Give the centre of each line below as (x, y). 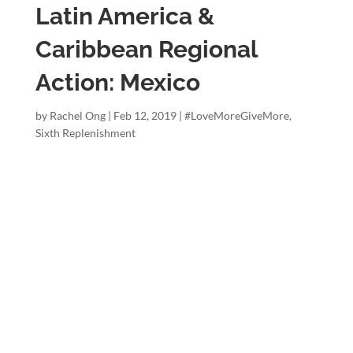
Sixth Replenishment (85, 132)
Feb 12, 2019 (145, 115)
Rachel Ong (77, 115)
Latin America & (124, 16)
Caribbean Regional (146, 49)
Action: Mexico (117, 82)
